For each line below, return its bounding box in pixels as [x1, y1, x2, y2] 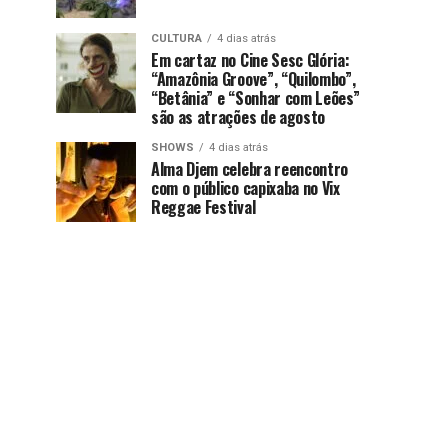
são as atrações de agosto [151, 104, 325, 129]
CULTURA [151, 31, 202, 45]
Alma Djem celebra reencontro [151, 156, 349, 181]
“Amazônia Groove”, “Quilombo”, [151, 66, 356, 91]
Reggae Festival [151, 194, 256, 219]
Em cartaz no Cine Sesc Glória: [151, 47, 350, 72]
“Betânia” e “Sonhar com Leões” [151, 85, 360, 110]
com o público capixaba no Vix [151, 175, 340, 200]
